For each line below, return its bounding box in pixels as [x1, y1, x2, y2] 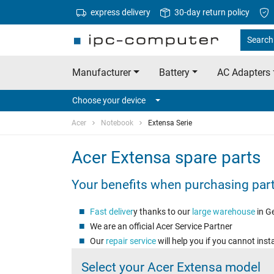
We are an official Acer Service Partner [89, 221, 232, 232]
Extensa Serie [148, 119, 192, 128]
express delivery [89, 7, 150, 17]
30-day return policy [172, 7, 250, 17]
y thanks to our [133, 207, 192, 217]
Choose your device [72, 95, 146, 106]
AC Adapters [217, 67, 271, 79]
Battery [158, 67, 190, 79]
